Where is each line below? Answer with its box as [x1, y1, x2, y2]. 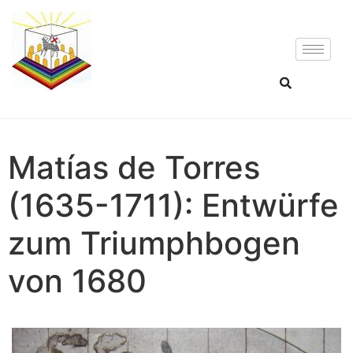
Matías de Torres [8, 148, 260, 187]
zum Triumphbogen [8, 224, 300, 262]
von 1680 [8, 262, 147, 300]
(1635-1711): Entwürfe [8, 186, 339, 225]
